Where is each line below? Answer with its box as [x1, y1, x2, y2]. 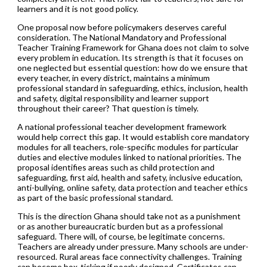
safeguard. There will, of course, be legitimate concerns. [17, 231, 225, 241]
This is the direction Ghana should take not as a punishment [17, 210, 241, 221]
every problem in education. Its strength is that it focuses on [17, 52, 243, 63]
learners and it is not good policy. [17, 3, 138, 14]
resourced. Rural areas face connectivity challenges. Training [17, 251, 242, 262]
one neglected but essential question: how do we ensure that [17, 62, 248, 73]
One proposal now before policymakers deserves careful [17, 21, 226, 32]
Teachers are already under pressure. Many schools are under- [17, 241, 249, 252]
